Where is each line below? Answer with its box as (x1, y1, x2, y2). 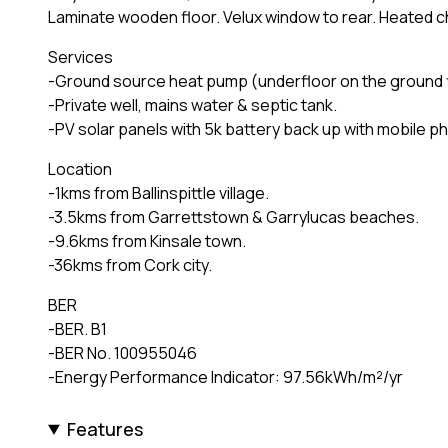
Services (48, 45, 113, 68)
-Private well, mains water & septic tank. (48, 93, 337, 116)
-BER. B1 (48, 317, 107, 340)
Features (67, 416, 144, 441)
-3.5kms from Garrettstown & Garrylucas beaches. (48, 205, 419, 228)
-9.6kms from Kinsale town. (48, 229, 246, 252)
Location (48, 157, 112, 180)
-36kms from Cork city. (48, 253, 212, 276)
